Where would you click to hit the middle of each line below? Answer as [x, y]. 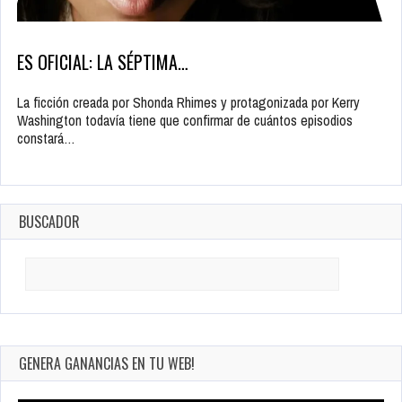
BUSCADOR [49, 222]
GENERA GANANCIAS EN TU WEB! [107, 364]
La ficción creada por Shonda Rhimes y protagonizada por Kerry [188, 103]
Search [36, 266]
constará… [46, 139]
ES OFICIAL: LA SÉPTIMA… [103, 62]
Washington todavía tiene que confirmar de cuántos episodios [185, 121]
